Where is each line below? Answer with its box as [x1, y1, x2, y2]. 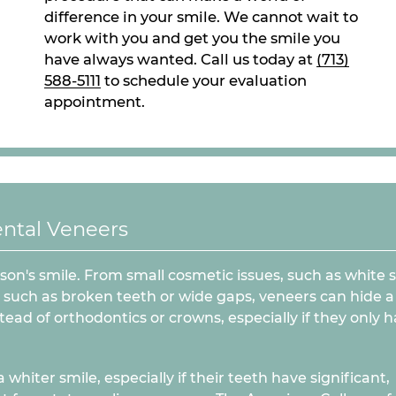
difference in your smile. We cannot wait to [44, 7, 358, 26]
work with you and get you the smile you [44, 28, 340, 47]
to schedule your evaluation [101, 71, 307, 89]
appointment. [44, 92, 145, 110]
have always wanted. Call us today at [44, 49, 316, 68]
